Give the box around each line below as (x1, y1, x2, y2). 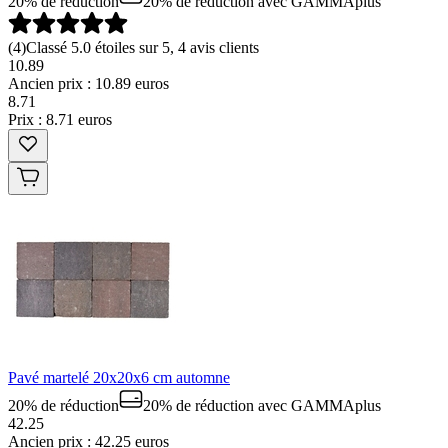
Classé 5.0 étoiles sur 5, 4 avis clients (26, 38, 259, 56)
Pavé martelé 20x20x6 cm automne (8, 368, 230, 386)
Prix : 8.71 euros (8, 110, 112, 128)
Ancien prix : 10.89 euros (8, 74, 169, 92)
